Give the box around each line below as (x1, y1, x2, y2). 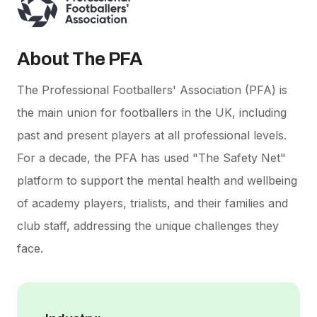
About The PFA (17, 48, 143, 69)
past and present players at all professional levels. (17, 127, 287, 142)
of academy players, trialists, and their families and (17, 195, 288, 210)
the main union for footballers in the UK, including (17, 105, 287, 120)
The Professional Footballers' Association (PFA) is (17, 82, 287, 97)
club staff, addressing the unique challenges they (17, 218, 279, 233)
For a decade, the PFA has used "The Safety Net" (17, 150, 286, 165)
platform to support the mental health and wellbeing (17, 173, 297, 188)
